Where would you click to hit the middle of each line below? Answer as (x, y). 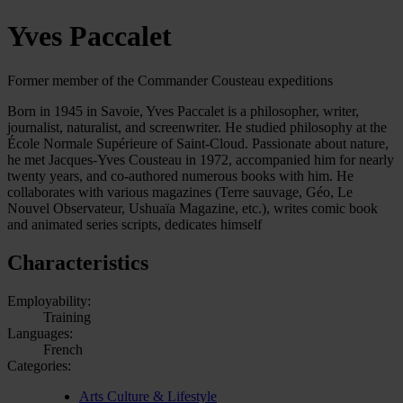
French (63, 349)
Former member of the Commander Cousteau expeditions (170, 80)
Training (67, 317)
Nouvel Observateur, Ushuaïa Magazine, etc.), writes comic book (193, 208)
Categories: (39, 365)
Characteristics (78, 262)
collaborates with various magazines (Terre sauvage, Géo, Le (180, 192)
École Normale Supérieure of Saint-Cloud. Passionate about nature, (198, 143)
